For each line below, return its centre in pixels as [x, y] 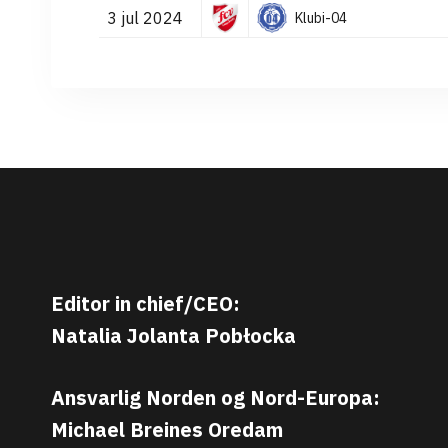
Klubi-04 [321, 18]
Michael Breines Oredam [167, 429]
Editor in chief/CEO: [145, 303]
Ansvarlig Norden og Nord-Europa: [215, 397]
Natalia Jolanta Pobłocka [173, 335]
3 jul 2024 [145, 18]
